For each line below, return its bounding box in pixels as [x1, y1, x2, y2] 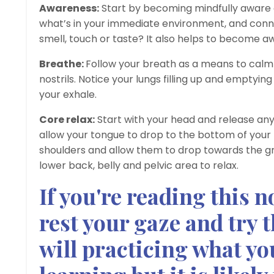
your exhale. [39, 87, 99, 102]
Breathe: [39, 56, 86, 71]
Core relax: [39, 112, 95, 127]
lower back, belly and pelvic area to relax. [39, 158, 243, 172]
